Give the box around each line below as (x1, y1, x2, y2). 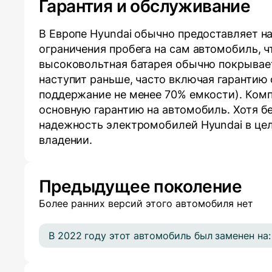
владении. (39, 134, 93, 147)
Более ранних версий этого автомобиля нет (39, 197, 253, 210)
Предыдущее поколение (39, 176, 242, 197)
